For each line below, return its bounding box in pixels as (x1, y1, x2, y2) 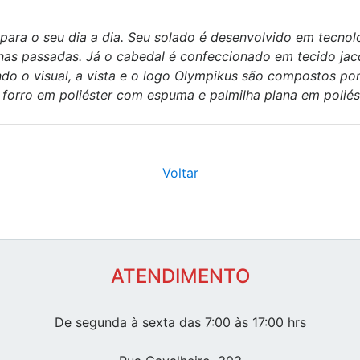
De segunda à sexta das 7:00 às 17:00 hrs (54, 314, 306, 331)
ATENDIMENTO (110, 264, 250, 288)
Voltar (162, 165, 198, 182)
